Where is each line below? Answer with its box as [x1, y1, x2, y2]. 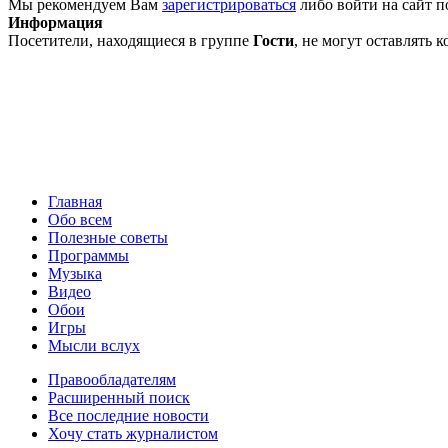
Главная [48, 192, 102, 210]
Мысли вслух [48, 336, 140, 354]
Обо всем [48, 210, 112, 228]
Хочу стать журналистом [48, 424, 218, 442]
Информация [8, 13, 103, 31]
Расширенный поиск [48, 388, 190, 406]
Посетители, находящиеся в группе [8, 31, 253, 49]
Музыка [48, 264, 102, 282]
